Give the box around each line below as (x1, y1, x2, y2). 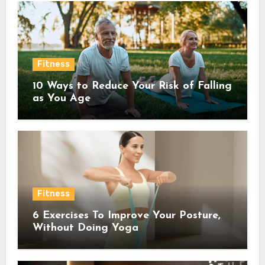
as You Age (32, 93, 91, 105)
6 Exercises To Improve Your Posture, (32, 210, 221, 222)
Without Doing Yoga (32, 222, 138, 234)
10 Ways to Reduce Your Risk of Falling (32, 80, 232, 92)
